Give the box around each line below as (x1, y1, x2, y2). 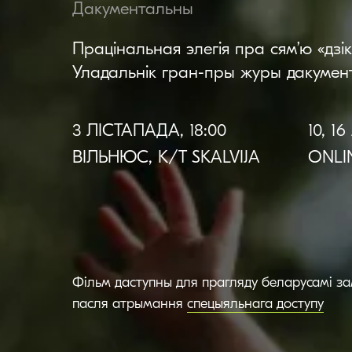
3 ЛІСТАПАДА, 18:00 (72, 120, 226, 141)
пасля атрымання (72, 295, 187, 312)
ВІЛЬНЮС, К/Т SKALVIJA (72, 147, 260, 167)
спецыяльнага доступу (187, 295, 324, 312)
